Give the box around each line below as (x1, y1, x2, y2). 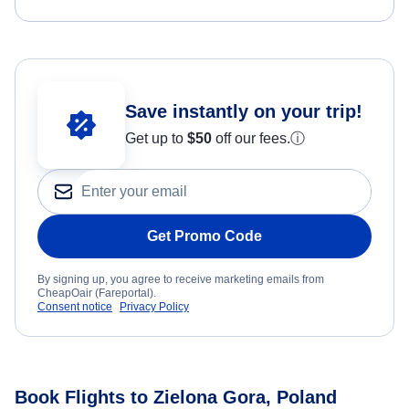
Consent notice (37, 300, 112, 314)
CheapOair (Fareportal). (37, 287, 156, 300)
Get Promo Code (147, 228, 262, 245)
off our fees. (212, 131, 290, 147)
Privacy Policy (120, 300, 189, 314)
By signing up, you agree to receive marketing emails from (37, 273, 324, 287)
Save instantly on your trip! (125, 101, 362, 122)
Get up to (125, 131, 187, 147)
